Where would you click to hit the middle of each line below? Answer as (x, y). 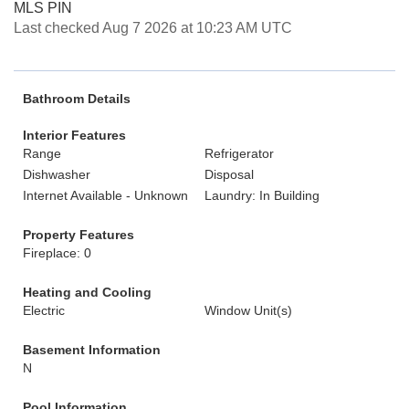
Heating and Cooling (87, 292)
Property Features (79, 235)
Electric (44, 310)
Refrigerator (239, 153)
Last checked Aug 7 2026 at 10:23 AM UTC (153, 28)
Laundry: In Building (262, 195)
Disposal (229, 174)
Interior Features (74, 135)
